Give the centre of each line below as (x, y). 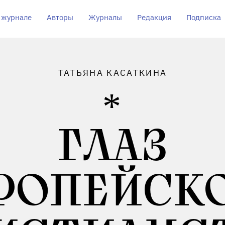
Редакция (154, 17)
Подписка (203, 17)
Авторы (60, 17)
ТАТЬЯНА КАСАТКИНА (113, 73)
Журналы (105, 17)
